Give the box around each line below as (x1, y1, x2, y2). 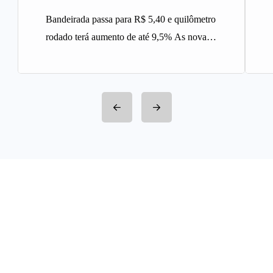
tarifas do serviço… (46, 49, 121, 60)
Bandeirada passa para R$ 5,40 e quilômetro (46, 14, 216, 25)
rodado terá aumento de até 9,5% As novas (46, 32, 210, 43)
